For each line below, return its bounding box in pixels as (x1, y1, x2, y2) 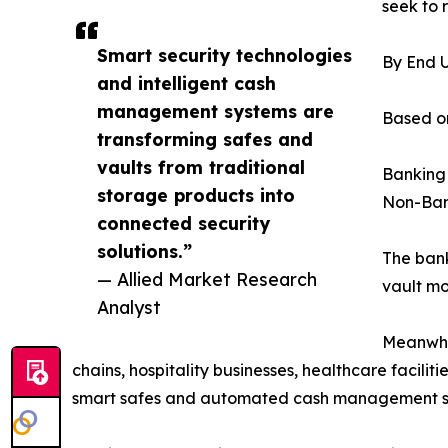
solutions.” (97, 240, 192, 263)
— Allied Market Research (97, 268, 317, 291)
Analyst (97, 296, 161, 319)
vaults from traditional (97, 156, 305, 179)
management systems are (97, 100, 334, 123)
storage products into (97, 184, 295, 207)
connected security (97, 212, 270, 235)
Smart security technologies (97, 44, 352, 67)
